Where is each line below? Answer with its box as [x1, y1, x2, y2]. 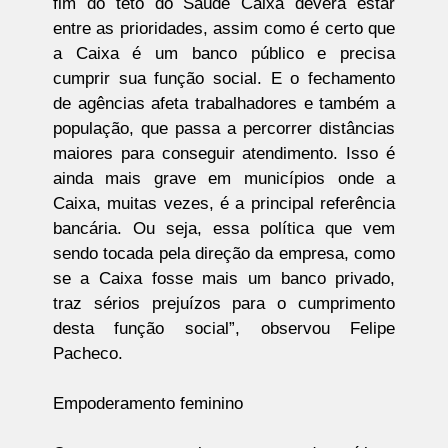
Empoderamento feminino [52, 394, 243, 414]
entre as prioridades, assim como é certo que [52, 19, 396, 39]
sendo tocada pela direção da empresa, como [52, 244, 396, 264]
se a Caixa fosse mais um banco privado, [52, 269, 396, 289]
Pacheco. [52, 344, 123, 364]
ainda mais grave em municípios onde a [52, 169, 396, 189]
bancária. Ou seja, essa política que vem [52, 219, 396, 239]
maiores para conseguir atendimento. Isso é [52, 144, 396, 164]
